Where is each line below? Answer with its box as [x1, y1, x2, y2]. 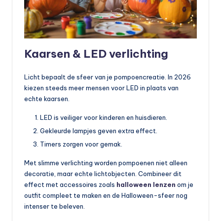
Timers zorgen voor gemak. [40, 140, 122, 148]
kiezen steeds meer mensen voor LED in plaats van [24, 83, 179, 92]
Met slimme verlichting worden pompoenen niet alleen [24, 158, 187, 167]
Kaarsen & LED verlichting [24, 46, 168, 61]
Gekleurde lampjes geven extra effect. [40, 126, 157, 135]
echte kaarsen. [24, 94, 70, 103]
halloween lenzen [116, 180, 176, 188]
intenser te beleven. [24, 202, 85, 210]
